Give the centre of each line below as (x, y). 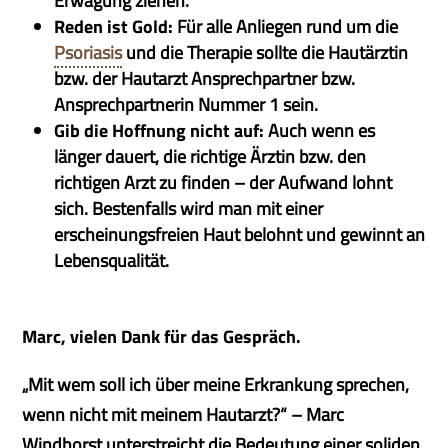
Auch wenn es (320, 130)
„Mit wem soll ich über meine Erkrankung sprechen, (216, 384)
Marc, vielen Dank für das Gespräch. (162, 336)
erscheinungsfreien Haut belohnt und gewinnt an (240, 234)
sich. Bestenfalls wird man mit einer (189, 208)
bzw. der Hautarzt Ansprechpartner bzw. (205, 78)
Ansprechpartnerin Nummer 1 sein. (186, 104)
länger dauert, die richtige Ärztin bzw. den (210, 156)
